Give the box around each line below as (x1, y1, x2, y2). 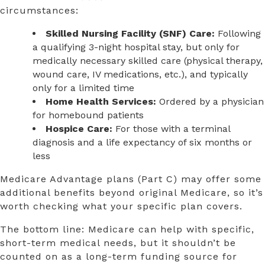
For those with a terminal (112, 123, 230, 135)
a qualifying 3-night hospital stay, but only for (33, 41, 240, 53)
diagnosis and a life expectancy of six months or (33, 137, 252, 148)
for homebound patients (33, 109, 144, 121)
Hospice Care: (46, 123, 112, 135)
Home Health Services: (46, 96, 159, 108)
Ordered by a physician (159, 96, 264, 108)
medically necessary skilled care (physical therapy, (33, 55, 263, 67)
